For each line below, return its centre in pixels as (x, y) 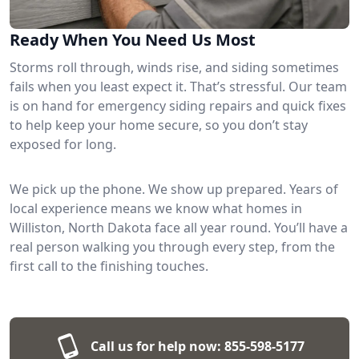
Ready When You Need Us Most (133, 39)
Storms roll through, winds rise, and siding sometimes (174, 67)
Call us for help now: (155, 346)
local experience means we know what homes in (156, 208)
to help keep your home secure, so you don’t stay (159, 125)
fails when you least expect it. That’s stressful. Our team (178, 86)
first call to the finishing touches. (109, 266)
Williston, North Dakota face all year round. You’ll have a (179, 227)
